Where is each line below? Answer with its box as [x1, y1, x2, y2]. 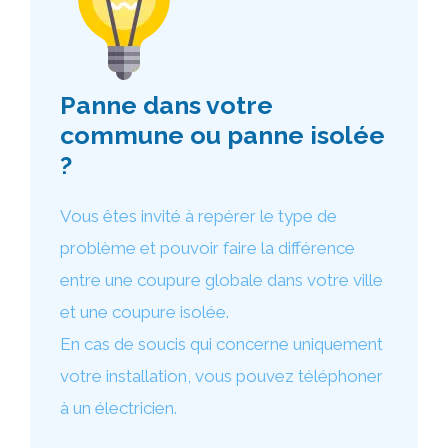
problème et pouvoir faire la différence [60, 238, 355, 258]
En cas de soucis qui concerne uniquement [60, 334, 383, 354]
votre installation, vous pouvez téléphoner [60, 366, 383, 386]
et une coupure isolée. [60, 302, 229, 322]
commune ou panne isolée [60, 120, 385, 150]
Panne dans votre [60, 90, 273, 120]
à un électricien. [60, 398, 177, 418]
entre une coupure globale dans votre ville [60, 270, 383, 290]
